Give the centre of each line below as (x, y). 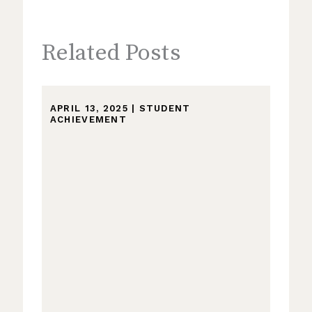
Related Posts (111, 53)
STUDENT (165, 108)
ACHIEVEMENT (88, 119)
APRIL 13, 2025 (91, 108)
